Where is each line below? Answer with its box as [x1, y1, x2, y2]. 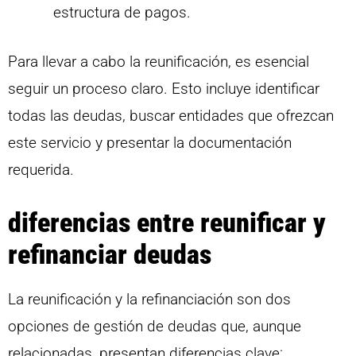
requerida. [8, 161, 74, 180]
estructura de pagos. [53, 2, 191, 21]
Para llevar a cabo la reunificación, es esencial [8, 52, 309, 72]
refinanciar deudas [8, 238, 211, 270]
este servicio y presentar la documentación [8, 133, 292, 153]
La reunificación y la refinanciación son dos [8, 289, 291, 308]
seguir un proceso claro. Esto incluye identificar [8, 79, 319, 99]
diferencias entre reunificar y [8, 206, 326, 238]
